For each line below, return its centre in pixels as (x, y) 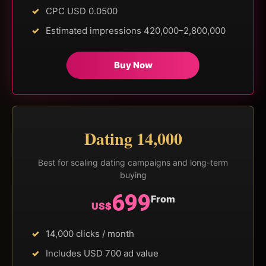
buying (133, 175)
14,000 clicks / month (90, 233)
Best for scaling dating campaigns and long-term (133, 162)
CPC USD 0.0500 (82, 11)
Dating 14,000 (133, 138)
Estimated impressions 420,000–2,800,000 (136, 30)
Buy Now (133, 65)
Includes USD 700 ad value (102, 253)
